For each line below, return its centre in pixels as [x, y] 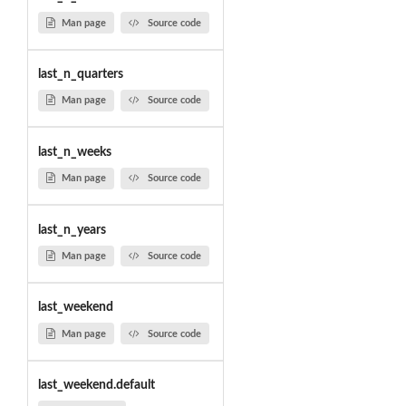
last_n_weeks [74, 152]
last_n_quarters [80, 75]
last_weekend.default [96, 386]
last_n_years [72, 230]
